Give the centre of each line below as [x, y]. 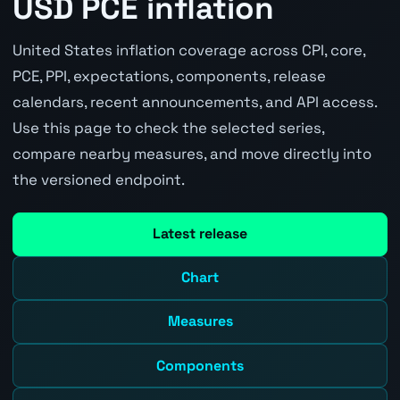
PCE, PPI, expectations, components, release [169, 76]
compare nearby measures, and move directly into [192, 154]
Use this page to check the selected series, [168, 128]
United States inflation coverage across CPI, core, [188, 50]
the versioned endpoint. [98, 180]
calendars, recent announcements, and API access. [194, 102]
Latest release [200, 234]
